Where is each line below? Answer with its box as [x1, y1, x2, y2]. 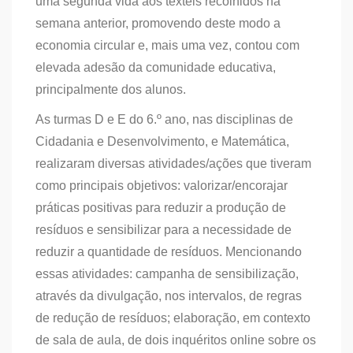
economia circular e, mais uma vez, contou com [35, 39, 299, 52]
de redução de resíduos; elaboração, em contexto [35, 311, 310, 325]
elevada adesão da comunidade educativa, [35, 61, 276, 74]
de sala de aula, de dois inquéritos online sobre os [35, 333, 316, 347]
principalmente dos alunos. [35, 83, 186, 96]
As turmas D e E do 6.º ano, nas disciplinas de [35, 113, 293, 126]
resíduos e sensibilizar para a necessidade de [35, 223, 292, 236]
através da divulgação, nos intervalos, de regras [35, 289, 302, 303]
